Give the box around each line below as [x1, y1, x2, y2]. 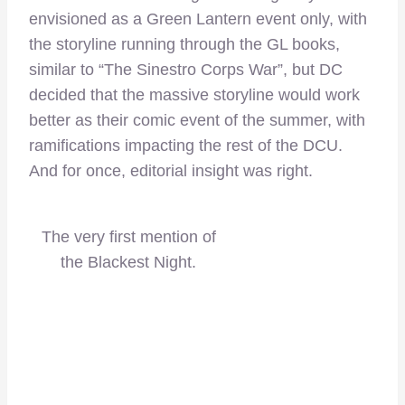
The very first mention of [41, 227, 216, 246]
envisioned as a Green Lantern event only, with [29, 10, 367, 29]
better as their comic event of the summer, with [29, 111, 365, 130]
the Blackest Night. [61, 252, 196, 271]
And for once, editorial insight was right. [29, 162, 313, 181]
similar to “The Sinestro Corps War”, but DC [29, 61, 343, 80]
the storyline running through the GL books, [29, 35, 340, 54]
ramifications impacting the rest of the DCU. [29, 137, 347, 155]
